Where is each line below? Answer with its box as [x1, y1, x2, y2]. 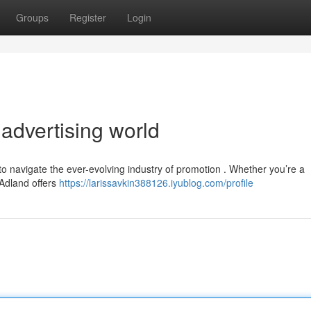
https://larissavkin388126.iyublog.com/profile [59, 176, 253, 190]
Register [69, 10, 106, 24]
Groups [16, 10, 49, 24]
